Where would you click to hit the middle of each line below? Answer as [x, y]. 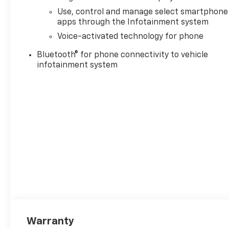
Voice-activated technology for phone [131, 37]
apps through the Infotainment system [133, 22]
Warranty [51, 221]
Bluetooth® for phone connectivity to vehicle [123, 55]
